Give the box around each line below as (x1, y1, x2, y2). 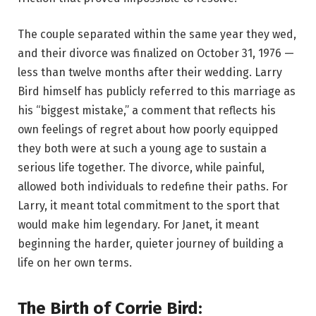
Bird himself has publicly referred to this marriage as (18, 85, 296, 99)
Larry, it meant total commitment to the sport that (18, 199, 279, 213)
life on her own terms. (18, 256, 132, 270)
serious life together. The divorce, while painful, (18, 161, 265, 175)
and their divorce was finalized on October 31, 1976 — (18, 47, 294, 61)
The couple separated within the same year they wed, (18, 28, 296, 42)
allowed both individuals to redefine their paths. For (18, 180, 288, 194)
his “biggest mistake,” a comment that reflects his (18, 104, 276, 118)
